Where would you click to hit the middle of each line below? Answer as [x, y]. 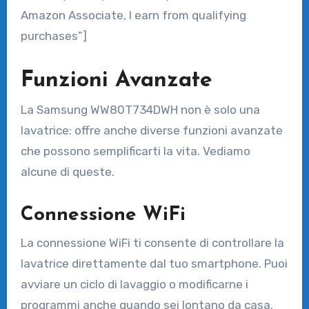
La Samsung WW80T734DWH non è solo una [140, 110]
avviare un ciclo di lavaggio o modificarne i [134, 284]
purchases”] [53, 36]
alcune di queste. [67, 172]
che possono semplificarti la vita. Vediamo [135, 151]
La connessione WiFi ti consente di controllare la [152, 242]
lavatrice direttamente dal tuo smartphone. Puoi [154, 263]
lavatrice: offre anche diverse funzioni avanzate [151, 131]
